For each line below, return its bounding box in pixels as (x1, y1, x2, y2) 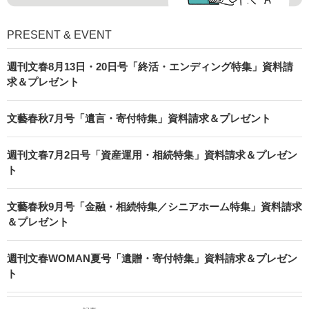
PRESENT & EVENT (7, 28, 112, 41)
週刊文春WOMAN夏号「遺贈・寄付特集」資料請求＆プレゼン (7, 252, 297, 264)
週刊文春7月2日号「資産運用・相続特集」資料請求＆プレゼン (7, 148, 297, 161)
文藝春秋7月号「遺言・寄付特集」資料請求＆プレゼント (7, 112, 271, 124)
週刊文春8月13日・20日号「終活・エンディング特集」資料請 (7, 60, 293, 72)
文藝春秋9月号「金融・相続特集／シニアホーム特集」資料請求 (7, 200, 302, 212)
